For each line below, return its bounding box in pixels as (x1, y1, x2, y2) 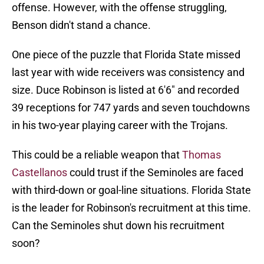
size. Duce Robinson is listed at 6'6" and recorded (12, 84, 239, 97)
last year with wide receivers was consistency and (12, 66, 245, 79)
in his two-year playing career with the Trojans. (12, 119, 228, 132)
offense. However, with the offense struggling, (12, 1, 227, 14)
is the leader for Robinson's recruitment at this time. (12, 202, 251, 214)
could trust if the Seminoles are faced (67, 166, 243, 179)
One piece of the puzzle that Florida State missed (12, 48, 240, 61)
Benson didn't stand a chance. (12, 19, 151, 32)
